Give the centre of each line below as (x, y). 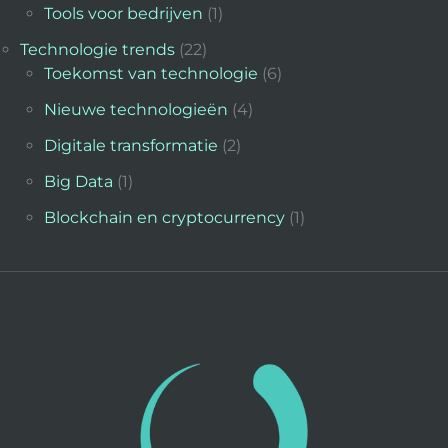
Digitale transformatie (131, 146)
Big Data (78, 182)
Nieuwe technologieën (136, 110)
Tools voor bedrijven (123, 14)
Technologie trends (97, 50)
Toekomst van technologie (151, 74)
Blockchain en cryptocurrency (164, 218)
